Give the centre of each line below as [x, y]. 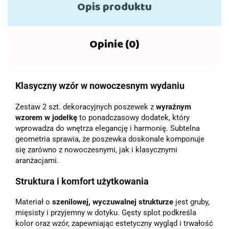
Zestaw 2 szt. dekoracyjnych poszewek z [86, 107]
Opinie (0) [114, 47]
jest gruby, [191, 202]
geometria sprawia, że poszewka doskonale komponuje [110, 139]
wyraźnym [174, 107]
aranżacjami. [37, 161]
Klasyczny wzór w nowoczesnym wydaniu [100, 86]
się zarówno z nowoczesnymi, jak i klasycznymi [96, 150]
